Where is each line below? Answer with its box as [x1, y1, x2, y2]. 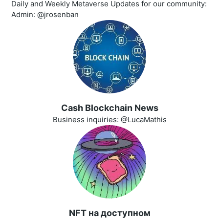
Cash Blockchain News [61, 103, 158, 113]
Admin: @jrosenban [11, 10, 79, 20]
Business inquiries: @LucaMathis [52, 115, 167, 125]
